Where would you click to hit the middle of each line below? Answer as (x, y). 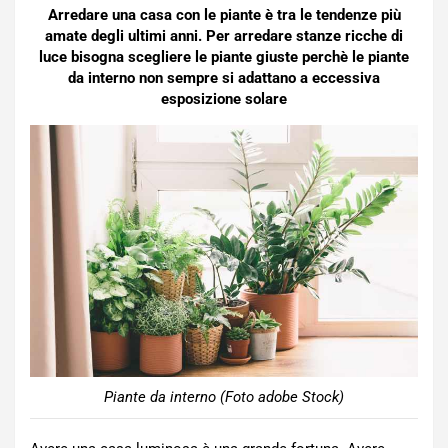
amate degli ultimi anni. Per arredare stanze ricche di (224, 36)
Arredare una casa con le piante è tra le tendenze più (224, 15)
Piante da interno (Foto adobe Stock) (224, 396)
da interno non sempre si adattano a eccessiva (224, 78)
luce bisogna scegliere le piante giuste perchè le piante (224, 57)
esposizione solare (224, 99)
